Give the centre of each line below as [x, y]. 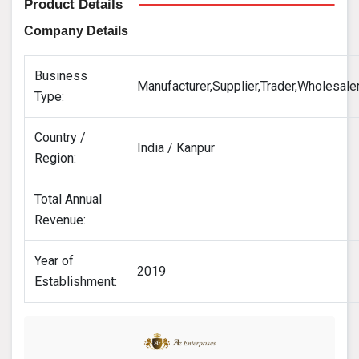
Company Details [76, 30]
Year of [54, 260]
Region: [55, 158]
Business [61, 75]
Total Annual [68, 199]
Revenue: [60, 220]
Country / [60, 137]
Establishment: [76, 281]
